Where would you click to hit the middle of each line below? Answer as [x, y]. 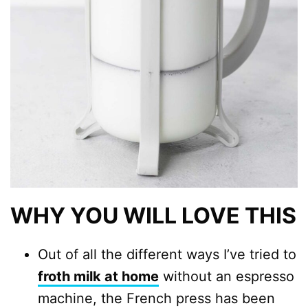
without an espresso [227, 276]
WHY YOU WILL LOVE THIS [153, 216]
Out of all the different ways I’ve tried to [167, 254]
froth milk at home [98, 276]
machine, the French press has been [156, 298]
